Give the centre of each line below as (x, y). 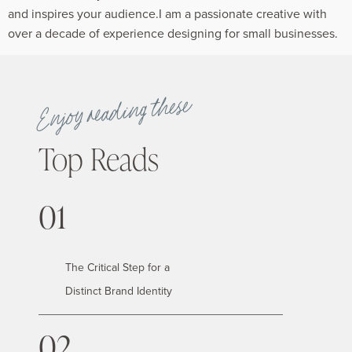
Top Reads (99, 161)
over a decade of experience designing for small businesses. (173, 33)
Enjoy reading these (116, 116)
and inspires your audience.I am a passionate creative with (167, 14)
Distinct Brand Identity (119, 291)
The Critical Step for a (117, 268)
